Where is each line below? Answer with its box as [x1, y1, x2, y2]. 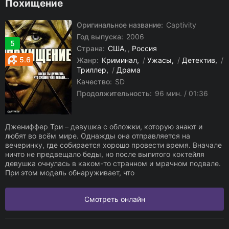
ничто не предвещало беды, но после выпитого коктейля [5, 150, 204, 158]
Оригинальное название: [77, 20, 163, 29]
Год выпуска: [77, 32, 123, 41]
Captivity [164, 20, 196, 29]
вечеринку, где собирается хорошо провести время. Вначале [5, 141, 222, 149]
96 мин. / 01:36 [153, 89, 208, 98]
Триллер [77, 65, 106, 74]
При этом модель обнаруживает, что [5, 168, 134, 177]
